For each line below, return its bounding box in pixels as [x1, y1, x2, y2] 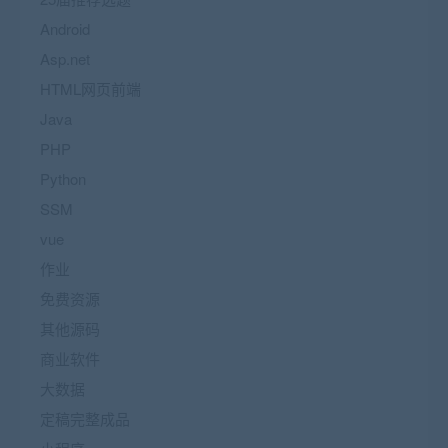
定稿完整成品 [40, 407, 130, 429]
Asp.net [40, 47, 90, 69]
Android [40, 17, 90, 39]
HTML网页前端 [40, 77, 141, 99]
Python [40, 167, 86, 189]
